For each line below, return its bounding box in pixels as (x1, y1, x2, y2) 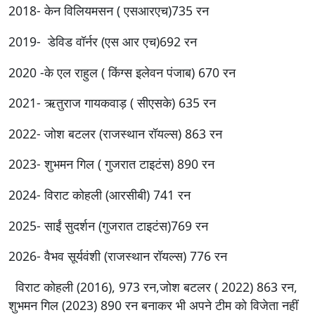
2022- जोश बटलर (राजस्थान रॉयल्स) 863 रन (8, 124, 222, 142)
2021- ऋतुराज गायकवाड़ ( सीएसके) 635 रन (8, 94, 216, 112)
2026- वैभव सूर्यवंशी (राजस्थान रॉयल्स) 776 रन (8, 247, 227, 265)
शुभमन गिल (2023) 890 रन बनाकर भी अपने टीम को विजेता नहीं (8, 296, 298, 314)
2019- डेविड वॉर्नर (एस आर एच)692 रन (8, 32, 197, 50)
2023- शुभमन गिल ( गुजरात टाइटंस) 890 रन (8, 155, 214, 173)
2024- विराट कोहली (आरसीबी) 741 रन (8, 186, 191, 203)
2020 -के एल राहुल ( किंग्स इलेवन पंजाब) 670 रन (8, 63, 236, 81)
